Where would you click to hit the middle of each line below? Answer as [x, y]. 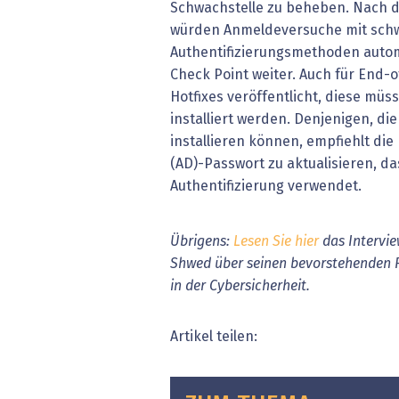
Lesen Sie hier [276, 242]
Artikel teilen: [214, 337]
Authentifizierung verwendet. [268, 186]
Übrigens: [202, 242]
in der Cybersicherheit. [240, 286]
